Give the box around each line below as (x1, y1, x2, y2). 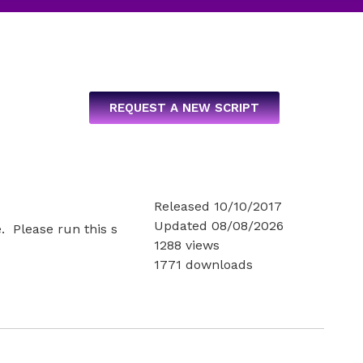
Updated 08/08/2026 (154, 218, 284, 233)
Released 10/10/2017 (154, 199, 283, 214)
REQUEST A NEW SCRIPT (109, 100, 260, 115)
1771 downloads (154, 257, 254, 272)
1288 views (154, 237, 220, 253)
